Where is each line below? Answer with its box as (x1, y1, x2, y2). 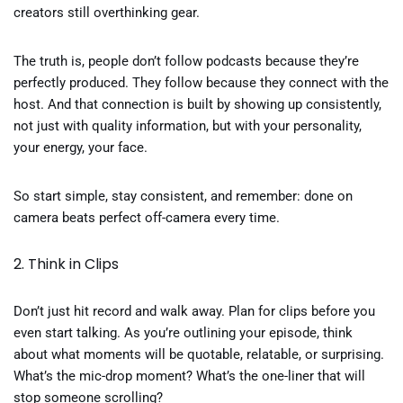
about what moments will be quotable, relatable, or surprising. (13, 346, 384, 363)
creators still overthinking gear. (13, 4, 200, 21)
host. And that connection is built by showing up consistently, (13, 96, 381, 112)
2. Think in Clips (13, 254, 119, 274)
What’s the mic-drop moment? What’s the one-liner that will (13, 368, 365, 384)
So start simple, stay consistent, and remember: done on (13, 188, 353, 204)
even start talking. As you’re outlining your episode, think (13, 325, 353, 341)
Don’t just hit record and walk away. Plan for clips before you (13, 303, 375, 319)
